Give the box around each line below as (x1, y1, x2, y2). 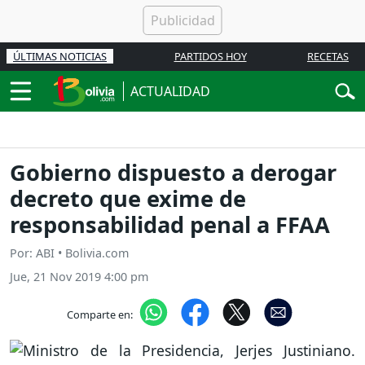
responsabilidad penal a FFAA (10, 209, 330, 240)
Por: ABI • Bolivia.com (10, 245, 129, 262)
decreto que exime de (10, 183, 246, 214)
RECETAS (307, 49, 349, 64)
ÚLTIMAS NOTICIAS (13, 49, 107, 64)
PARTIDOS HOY (174, 49, 247, 64)
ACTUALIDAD (130, 82, 210, 100)
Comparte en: (66, 306, 133, 322)
